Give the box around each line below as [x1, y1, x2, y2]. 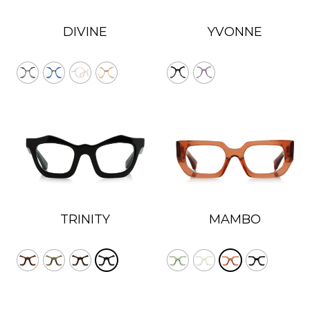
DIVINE [63, 24, 108, 40]
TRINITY [60, 212, 111, 228]
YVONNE [208, 24, 263, 40]
